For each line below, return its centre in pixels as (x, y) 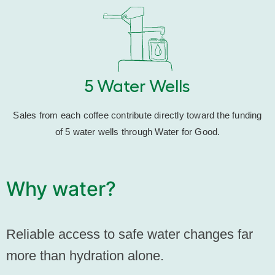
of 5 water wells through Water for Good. (137, 132)
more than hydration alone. (85, 256)
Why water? (61, 189)
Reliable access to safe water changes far (130, 234)
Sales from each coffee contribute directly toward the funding (137, 115)
